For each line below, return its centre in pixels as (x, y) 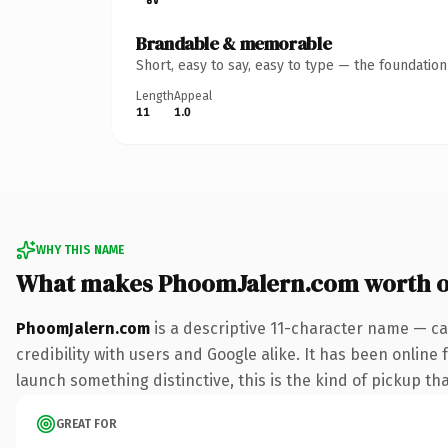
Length (155, 95)
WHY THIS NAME (80, 249)
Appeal (193, 95)
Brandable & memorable (234, 43)
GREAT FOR (86, 423)
